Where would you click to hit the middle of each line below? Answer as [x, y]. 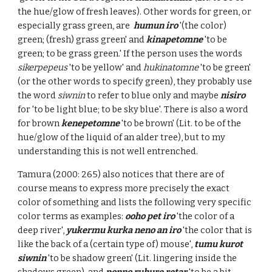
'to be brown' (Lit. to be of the [181, 123]
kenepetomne [91, 123]
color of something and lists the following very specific [135, 202]
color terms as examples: [72, 216]
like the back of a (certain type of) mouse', [106, 244]
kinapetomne [175, 39]
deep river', [42, 230]
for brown [40, 123]
